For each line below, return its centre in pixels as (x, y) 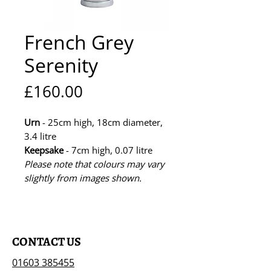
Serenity (61, 65)
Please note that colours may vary (94, 164)
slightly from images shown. (83, 178)
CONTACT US (47, 242)
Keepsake (44, 150)
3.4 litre (41, 136)
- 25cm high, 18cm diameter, (101, 122)
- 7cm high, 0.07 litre (109, 150)
